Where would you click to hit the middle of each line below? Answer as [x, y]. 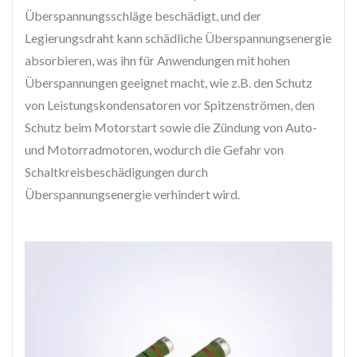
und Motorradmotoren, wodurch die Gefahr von [154, 150]
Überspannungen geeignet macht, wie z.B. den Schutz [169, 83]
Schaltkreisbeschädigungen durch [116, 172]
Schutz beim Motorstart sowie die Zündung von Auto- [171, 127]
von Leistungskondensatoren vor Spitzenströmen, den [170, 105]
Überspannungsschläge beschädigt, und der [143, 16]
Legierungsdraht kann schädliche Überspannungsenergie [178, 38]
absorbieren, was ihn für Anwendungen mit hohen [157, 61]
